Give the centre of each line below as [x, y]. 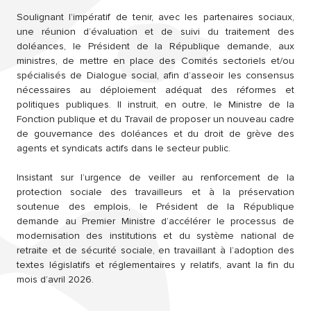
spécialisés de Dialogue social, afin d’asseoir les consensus [155, 76]
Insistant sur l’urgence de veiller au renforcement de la [155, 178]
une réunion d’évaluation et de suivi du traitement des [155, 32]
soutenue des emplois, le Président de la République [155, 207]
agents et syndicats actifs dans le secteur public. [125, 149]
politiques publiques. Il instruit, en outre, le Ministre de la [155, 105]
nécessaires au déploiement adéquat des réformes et [155, 90]
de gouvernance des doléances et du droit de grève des [155, 134]
